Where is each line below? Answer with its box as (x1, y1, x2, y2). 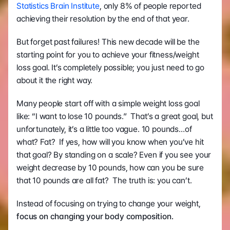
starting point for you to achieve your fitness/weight (16, 50, 199, 60)
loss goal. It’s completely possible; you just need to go (16, 63, 205, 72)
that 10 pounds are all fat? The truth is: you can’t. (16, 176, 192, 185)
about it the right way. (16, 75, 93, 85)
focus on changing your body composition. (16, 212, 178, 221)
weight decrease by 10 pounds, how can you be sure (16, 163, 204, 172)
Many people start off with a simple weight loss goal (16, 99, 200, 108)
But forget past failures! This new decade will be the (16, 37, 200, 47)
